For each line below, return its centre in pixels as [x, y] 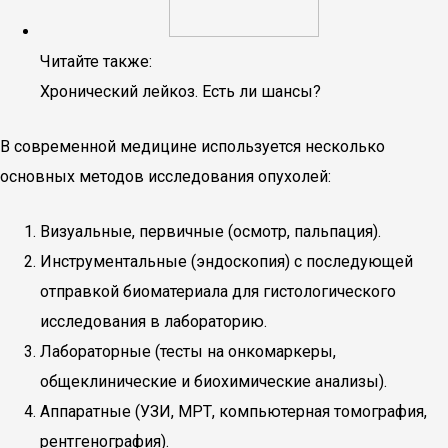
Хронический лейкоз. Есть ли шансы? [180, 91]
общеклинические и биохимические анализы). [213, 381]
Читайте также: [96, 61]
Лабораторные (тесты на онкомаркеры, [188, 351]
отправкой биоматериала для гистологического [218, 291]
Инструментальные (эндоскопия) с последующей [226, 261]
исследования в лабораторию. [153, 321]
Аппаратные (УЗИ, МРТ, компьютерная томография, [233, 411]
